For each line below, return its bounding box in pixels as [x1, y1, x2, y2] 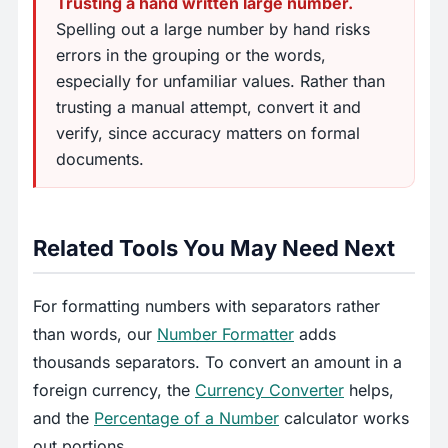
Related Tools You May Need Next [33, 235, 395, 262]
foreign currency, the [33, 380, 195, 401]
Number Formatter [157, 324, 294, 345]
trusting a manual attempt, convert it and [56, 97, 361, 118]
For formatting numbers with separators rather [33, 296, 380, 317]
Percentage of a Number [94, 408, 279, 429]
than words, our [33, 324, 157, 345]
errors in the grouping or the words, [56, 45, 326, 66]
